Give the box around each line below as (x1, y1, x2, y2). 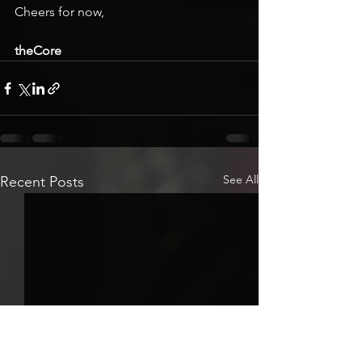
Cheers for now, (15, 4, 104, 19)
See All (223, 172, 259, 187)
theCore (15, 43, 61, 58)
